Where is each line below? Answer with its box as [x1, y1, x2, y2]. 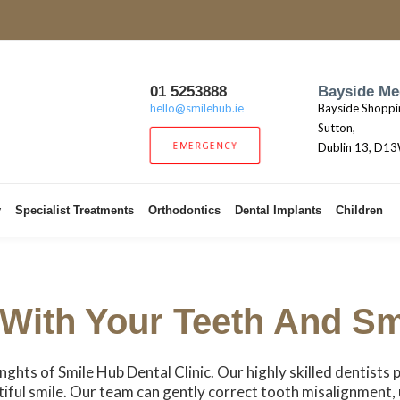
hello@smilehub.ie [150, 101, 244, 115]
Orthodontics [148, 204, 221, 217]
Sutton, [318, 121, 355, 135]
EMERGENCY [171, 138, 238, 153]
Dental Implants [235, 204, 321, 217]
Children [336, 204, 383, 217]
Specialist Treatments [15, 204, 134, 217]
